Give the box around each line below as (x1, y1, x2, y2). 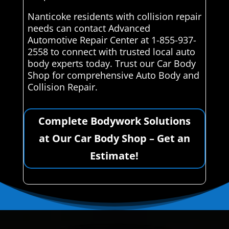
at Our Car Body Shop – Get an (38, 131, 190, 145)
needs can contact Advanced (27, 21, 150, 34)
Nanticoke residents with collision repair (27, 10, 201, 22)
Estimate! (90, 148, 139, 163)
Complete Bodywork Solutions (38, 113, 191, 128)
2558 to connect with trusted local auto (27, 45, 195, 58)
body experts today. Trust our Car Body (27, 57, 196, 70)
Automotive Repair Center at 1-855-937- (27, 33, 196, 46)
